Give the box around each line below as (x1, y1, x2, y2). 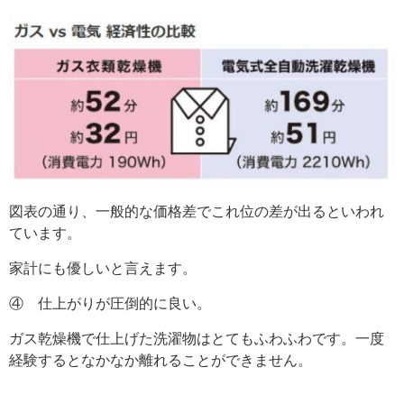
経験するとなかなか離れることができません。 (9, 353, 312, 369)
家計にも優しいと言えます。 (9, 261, 197, 277)
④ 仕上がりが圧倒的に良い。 (9, 296, 211, 312)
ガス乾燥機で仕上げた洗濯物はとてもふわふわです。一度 (9, 331, 384, 347)
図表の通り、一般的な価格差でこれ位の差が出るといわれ (9, 204, 384, 220)
